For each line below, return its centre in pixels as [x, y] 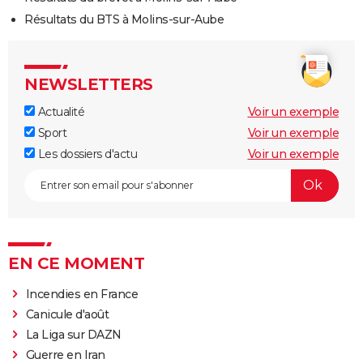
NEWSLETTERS [89, 84]
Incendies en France [82, 294]
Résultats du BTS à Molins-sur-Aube [124, 19]
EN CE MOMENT [76, 263]
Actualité [60, 111]
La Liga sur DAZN [73, 334]
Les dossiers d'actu [86, 154]
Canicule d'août [67, 314]
